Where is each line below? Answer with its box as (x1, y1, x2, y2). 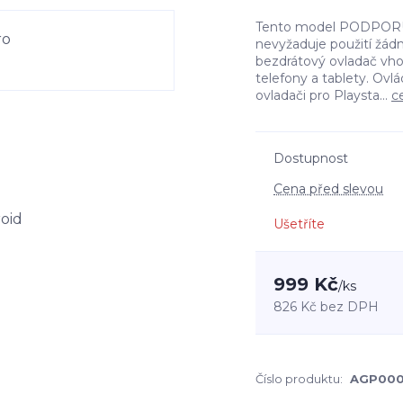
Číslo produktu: (255, 372, 343, 386)
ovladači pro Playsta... (255, 87, 391, 103)
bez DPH (320, 299, 379, 315)
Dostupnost (273, 150, 348, 166)
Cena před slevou (273, 181, 383, 197)
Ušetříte (273, 216, 325, 232)
